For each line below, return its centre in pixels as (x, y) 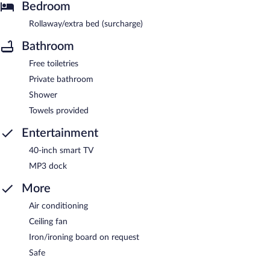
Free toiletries (54, 64)
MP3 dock (48, 166)
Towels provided (59, 111)
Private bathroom (61, 79)
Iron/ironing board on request (84, 237)
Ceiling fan (48, 221)
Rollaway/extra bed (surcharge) (86, 24)
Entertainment (60, 133)
